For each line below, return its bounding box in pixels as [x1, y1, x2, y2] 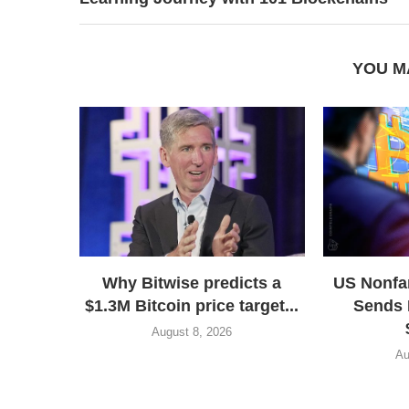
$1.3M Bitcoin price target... [85, 297, 299, 316]
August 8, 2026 [152, 325, 233, 340]
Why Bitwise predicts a [102, 274, 282, 293]
